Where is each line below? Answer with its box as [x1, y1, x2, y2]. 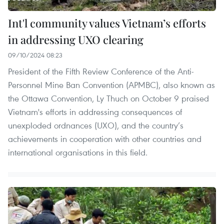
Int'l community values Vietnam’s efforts [8, 15, 206, 31]
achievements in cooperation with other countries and [8, 133, 201, 145]
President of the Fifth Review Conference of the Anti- [8, 65, 194, 77]
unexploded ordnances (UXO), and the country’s [8, 119, 183, 131]
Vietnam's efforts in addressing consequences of [8, 106, 182, 118]
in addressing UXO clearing [8, 32, 143, 47]
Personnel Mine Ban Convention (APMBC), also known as [8, 79, 215, 91]
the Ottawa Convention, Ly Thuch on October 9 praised [8, 92, 209, 104]
